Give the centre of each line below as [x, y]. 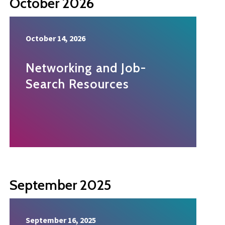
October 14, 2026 [55, 38]
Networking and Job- [86, 68]
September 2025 [61, 185]
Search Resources [77, 84]
